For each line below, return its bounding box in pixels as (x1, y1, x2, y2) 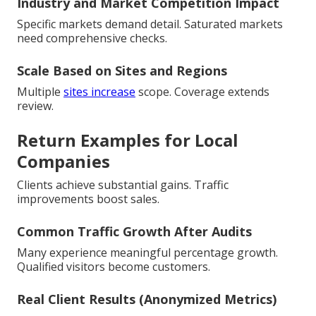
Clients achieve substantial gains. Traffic (17, 177, 229, 193)
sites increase (63, 84, 135, 100)
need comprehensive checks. (17, 30, 167, 47)
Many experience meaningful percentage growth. (17, 245, 278, 261)
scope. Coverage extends (135, 84, 269, 100)
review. (17, 98, 54, 114)
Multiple (17, 84, 63, 100)
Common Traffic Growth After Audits (17, 223, 252, 241)
